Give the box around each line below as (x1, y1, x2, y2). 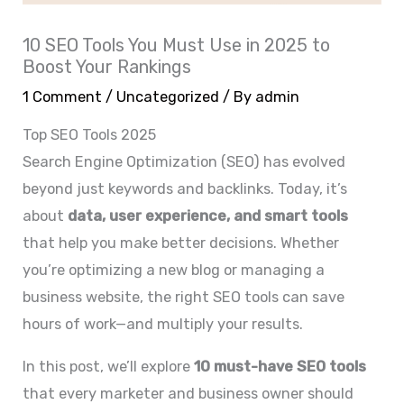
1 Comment (23, 87, 103, 106)
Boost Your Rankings (23, 55, 192, 78)
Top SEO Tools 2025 (23, 126, 157, 144)
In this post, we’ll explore (23, 357, 195, 375)
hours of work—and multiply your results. (23, 316, 304, 334)
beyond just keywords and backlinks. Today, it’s (23, 180, 348, 198)
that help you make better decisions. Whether (23, 234, 340, 252)
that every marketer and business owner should (23, 384, 354, 402)
